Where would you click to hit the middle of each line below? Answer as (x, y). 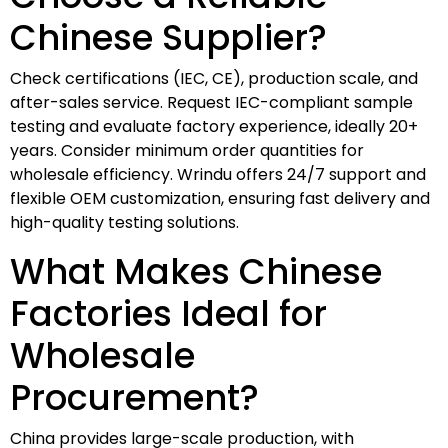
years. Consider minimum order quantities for (187, 150)
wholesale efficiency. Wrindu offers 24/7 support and (218, 174)
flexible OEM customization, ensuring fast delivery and (220, 198)
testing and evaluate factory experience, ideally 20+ (214, 126)
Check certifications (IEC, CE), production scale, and (214, 78)
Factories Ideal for (168, 313)
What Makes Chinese (196, 271)
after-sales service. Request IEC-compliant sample (211, 102)
